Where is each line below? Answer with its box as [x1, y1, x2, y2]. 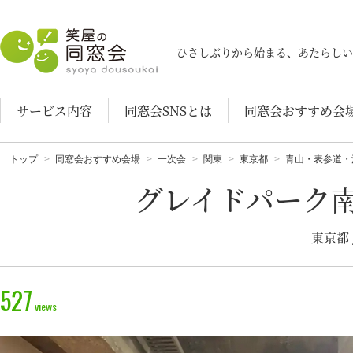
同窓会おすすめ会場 [55, 154, 140, 165]
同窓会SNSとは [124, 102, 212, 120]
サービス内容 [17, 102, 92, 120]
